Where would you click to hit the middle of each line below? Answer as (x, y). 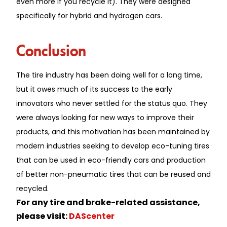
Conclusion (51, 48)
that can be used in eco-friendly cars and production (111, 160)
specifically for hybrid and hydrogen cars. (89, 15)
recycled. (32, 188)
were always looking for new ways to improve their (105, 117)
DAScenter (92, 216)
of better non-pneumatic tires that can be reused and (113, 174)
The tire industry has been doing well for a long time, (109, 75)
